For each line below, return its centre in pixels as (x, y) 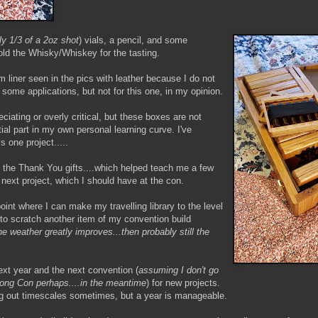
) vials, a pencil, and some (133, 40)
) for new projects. (183, 283)
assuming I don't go (179, 270)
